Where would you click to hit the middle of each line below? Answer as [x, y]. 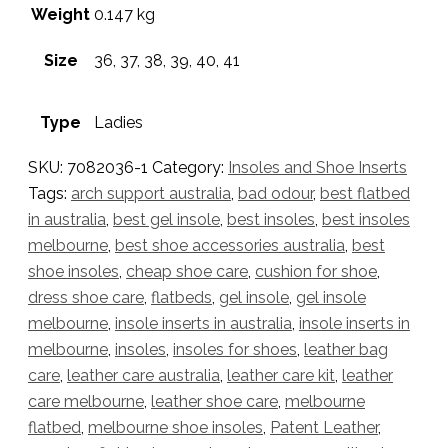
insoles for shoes [235, 350]
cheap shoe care [187, 272]
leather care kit [281, 376]
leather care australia [143, 376]
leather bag [346, 350]
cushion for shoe [316, 272]
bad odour [275, 194]
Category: [190, 168]
